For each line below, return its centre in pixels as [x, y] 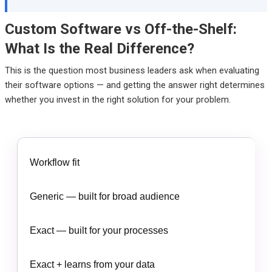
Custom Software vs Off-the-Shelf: [121, 29]
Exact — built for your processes [99, 230]
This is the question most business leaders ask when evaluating [132, 70]
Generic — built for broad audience [104, 196]
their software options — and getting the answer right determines [134, 85]
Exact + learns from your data [92, 264]
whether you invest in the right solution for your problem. [117, 99]
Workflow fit [54, 162]
